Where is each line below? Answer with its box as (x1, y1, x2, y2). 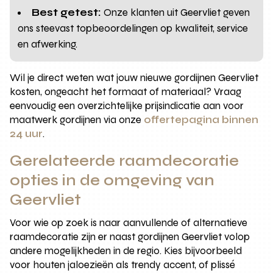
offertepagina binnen (144, 113, 259, 127)
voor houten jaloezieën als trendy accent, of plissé (10, 258, 236, 272)
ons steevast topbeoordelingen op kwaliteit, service (18, 22, 249, 35)
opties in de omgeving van (10, 171, 215, 190)
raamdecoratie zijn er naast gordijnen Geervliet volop (10, 230, 250, 244)
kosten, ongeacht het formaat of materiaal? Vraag (10, 85, 242, 99)
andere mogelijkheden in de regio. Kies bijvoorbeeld (10, 244, 243, 258)
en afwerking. (18, 38, 78, 51)
